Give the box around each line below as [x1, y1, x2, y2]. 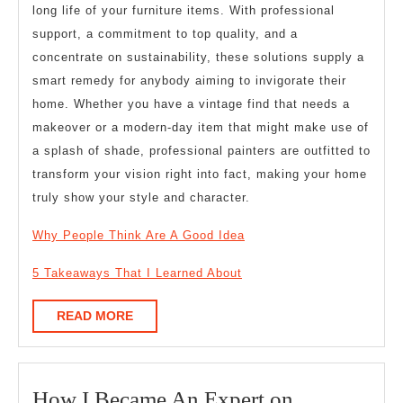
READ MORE [57, 309, 133, 324]
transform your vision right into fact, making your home [32, 167, 367, 182]
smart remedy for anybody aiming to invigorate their [32, 74, 346, 88]
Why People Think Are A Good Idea [32, 228, 245, 243]
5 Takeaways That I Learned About [32, 266, 242, 281]
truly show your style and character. [32, 191, 250, 205]
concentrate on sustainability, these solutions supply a [32, 50, 364, 65]
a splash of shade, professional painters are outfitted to [32, 144, 371, 158]
